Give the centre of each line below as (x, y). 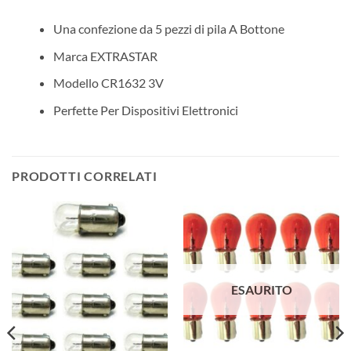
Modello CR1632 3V (108, 83)
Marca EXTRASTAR (105, 56)
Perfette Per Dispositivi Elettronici (145, 110)
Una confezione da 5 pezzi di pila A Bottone (168, 29)
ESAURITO (261, 289)
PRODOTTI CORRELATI (85, 175)
